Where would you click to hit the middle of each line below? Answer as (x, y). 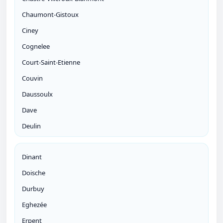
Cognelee (36, 47)
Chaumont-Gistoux (50, 15)
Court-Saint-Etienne (51, 62)
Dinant (32, 157)
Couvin (32, 78)
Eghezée (34, 205)
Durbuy (33, 189)
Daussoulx (37, 94)
